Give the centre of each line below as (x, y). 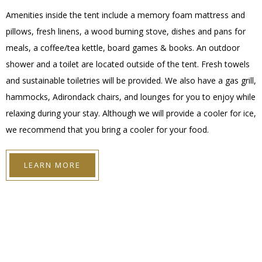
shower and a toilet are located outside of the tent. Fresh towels (128, 64)
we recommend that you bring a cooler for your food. (107, 130)
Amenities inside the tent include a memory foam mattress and (125, 15)
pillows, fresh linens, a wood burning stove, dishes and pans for (126, 32)
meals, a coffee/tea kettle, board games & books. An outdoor (123, 48)
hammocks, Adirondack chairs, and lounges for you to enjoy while (131, 97)
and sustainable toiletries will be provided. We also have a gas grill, (131, 81)
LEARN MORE (52, 165)
